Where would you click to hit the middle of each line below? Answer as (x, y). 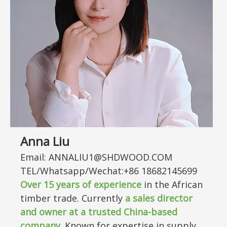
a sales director (159, 198)
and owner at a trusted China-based (99, 212)
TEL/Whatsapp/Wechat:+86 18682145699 (109, 171)
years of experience (98, 184)
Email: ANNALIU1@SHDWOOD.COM (96, 157)
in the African (172, 184)
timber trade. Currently (73, 198)
